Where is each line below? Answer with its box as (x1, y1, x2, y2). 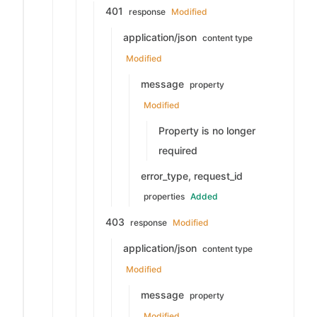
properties (144, 191, 185, 202)
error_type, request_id (141, 170, 243, 182)
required (158, 144, 197, 156)
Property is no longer (158, 125, 255, 137)
